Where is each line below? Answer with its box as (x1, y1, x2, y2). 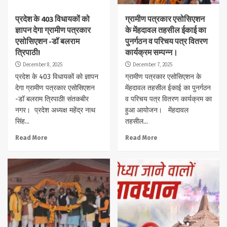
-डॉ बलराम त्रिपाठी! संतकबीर (15, 95, 89, 104)
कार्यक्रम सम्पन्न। (125, 47, 178, 58)
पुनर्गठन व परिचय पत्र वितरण (125, 36, 208, 47)
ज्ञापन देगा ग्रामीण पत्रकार (15, 25, 91, 35)
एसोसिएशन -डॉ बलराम (15, 36, 80, 47)
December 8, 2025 (23, 61, 62, 68)
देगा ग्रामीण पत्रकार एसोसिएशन (15, 84, 95, 93)
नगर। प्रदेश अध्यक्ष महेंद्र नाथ (15, 106, 95, 115)
